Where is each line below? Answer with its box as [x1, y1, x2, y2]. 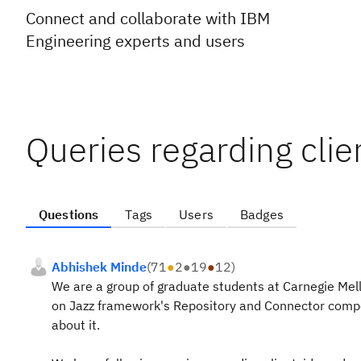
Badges [239, 206, 284, 222]
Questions [39, 206, 99, 222]
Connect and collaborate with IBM [26, 7, 270, 29]
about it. [52, 317, 100, 333]
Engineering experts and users [26, 30, 245, 52]
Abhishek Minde [52, 259, 147, 275]
